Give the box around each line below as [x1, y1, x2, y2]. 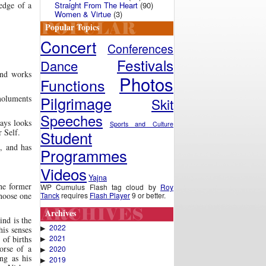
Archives [45, 207, 76, 219]
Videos [40, 163, 87, 185]
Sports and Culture [109, 119, 174, 128]
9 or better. [130, 190, 166, 200]
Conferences [107, 40, 173, 57]
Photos [119, 71, 173, 96]
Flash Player [90, 190, 130, 200]
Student [40, 126, 92, 148]
